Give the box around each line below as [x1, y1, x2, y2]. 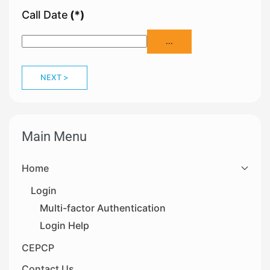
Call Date [22, 8, 68, 21]
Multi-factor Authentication [40, 201, 166, 214]
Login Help [40, 219, 89, 231]
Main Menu [22, 128, 87, 144]
